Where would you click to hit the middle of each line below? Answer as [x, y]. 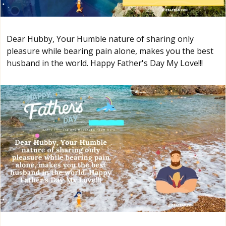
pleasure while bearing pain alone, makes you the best [110, 51]
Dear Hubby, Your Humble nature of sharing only [100, 39]
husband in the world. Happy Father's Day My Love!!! [105, 63]
